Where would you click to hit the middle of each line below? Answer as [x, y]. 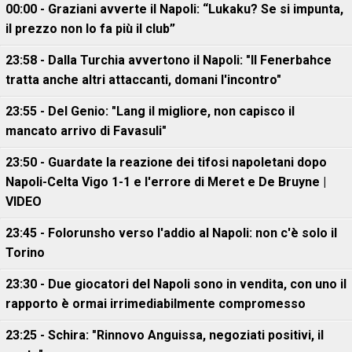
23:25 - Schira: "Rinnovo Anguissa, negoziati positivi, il [165, 335]
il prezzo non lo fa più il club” [90, 29]
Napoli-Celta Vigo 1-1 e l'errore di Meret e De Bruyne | [166, 182]
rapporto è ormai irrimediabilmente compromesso [156, 304]
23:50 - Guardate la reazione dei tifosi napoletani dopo [166, 162]
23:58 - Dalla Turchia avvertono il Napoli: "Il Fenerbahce [169, 60]
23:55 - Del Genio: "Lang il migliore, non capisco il [150, 111]
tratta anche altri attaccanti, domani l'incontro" [143, 80]
